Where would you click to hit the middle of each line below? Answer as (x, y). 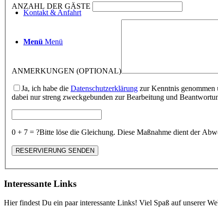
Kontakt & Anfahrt (52, 12)
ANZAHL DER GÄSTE (51, 6)
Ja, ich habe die (46, 89)
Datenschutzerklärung (104, 89)
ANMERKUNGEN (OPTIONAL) (66, 71)
